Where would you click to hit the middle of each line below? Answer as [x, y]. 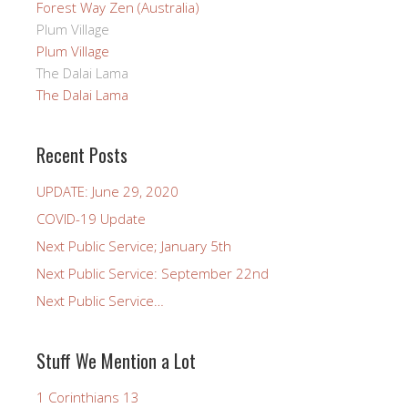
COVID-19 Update [91, 219]
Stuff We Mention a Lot [116, 361]
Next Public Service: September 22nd [153, 274]
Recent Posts [82, 155]
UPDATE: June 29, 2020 [107, 192]
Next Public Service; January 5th [134, 246]
